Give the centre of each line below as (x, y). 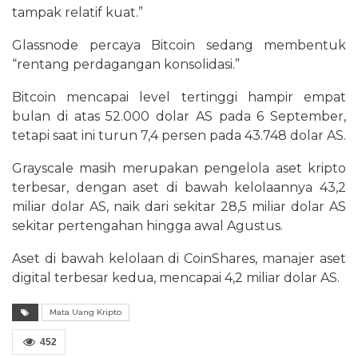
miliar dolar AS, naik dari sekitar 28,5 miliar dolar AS (179, 206)
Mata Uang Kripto (86, 312)
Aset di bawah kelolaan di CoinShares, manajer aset (179, 258)
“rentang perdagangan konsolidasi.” (126, 64)
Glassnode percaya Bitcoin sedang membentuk (179, 45)
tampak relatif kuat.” (78, 12)
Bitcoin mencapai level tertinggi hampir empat (179, 97)
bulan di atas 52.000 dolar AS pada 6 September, (179, 116)
